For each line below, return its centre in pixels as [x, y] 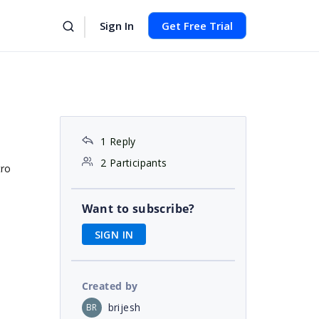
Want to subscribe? [138, 209]
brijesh [124, 307]
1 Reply [118, 141]
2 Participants [134, 163]
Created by [110, 286]
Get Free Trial [197, 26]
